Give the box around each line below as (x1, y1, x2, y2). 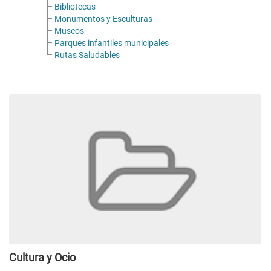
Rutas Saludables (54, 50, 120, 60)
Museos (54, 26, 84, 36)
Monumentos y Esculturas (54, 14, 152, 24)
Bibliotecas (54, 2, 96, 12)
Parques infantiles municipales (54, 38, 169, 48)
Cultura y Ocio (9, 251, 76, 264)
